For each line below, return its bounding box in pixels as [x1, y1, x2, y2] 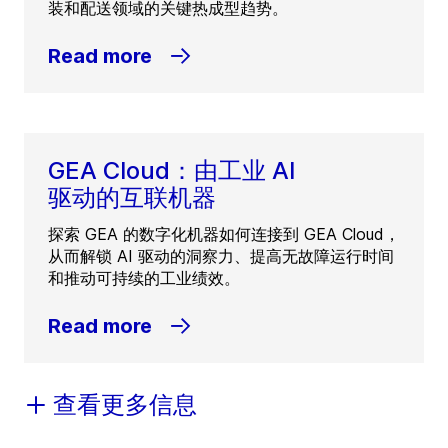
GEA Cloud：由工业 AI [48, 156, 296, 186]
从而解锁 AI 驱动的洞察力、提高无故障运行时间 [48, 246, 394, 267]
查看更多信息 [53, 390, 197, 420]
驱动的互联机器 [48, 183, 216, 213]
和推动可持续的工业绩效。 [48, 268, 240, 289]
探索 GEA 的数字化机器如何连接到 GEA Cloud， [48, 224, 400, 245]
